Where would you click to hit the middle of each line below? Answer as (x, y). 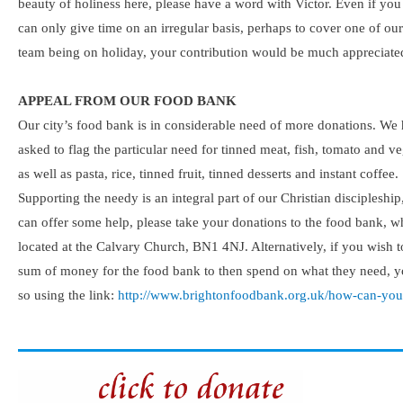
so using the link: (68, 296)
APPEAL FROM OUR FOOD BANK (127, 101)
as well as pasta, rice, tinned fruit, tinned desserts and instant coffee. (208, 174)
